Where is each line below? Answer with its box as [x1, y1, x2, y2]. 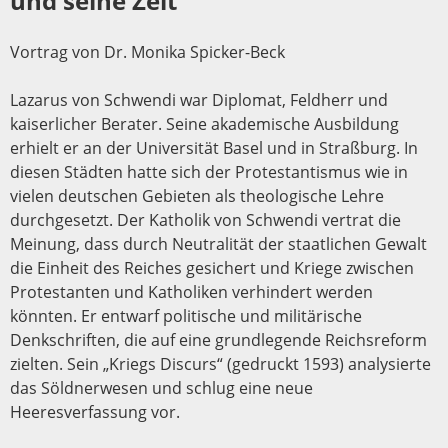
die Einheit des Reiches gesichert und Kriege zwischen [10, 256, 414, 279]
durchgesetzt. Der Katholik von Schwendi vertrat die [10, 208, 401, 231]
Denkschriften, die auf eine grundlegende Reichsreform [10, 328, 427, 351]
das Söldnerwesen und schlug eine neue [10, 376, 313, 399]
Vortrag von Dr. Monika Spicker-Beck [10, 40, 285, 63]
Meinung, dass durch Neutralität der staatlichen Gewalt [10, 232, 427, 255]
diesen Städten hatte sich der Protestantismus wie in [10, 160, 408, 183]
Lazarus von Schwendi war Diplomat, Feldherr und [10, 88, 388, 111]
